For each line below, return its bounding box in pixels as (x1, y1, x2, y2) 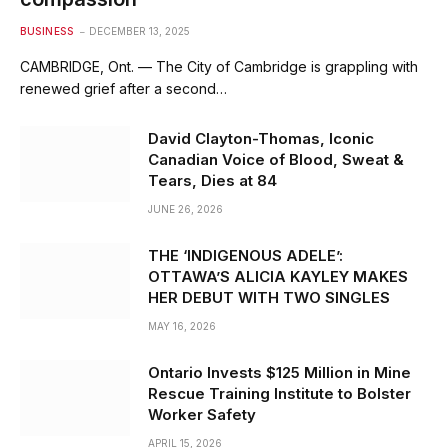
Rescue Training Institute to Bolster (148, 384, 411, 404)
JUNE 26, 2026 (148, 203, 223, 216)
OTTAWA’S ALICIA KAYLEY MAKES (148, 267, 408, 287)
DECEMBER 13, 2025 (89, 25, 190, 38)
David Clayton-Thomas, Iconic (148, 129, 374, 149)
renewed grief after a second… (20, 80, 227, 98)
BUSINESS (20, 25, 73, 38)
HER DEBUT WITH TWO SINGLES (148, 288, 390, 308)
